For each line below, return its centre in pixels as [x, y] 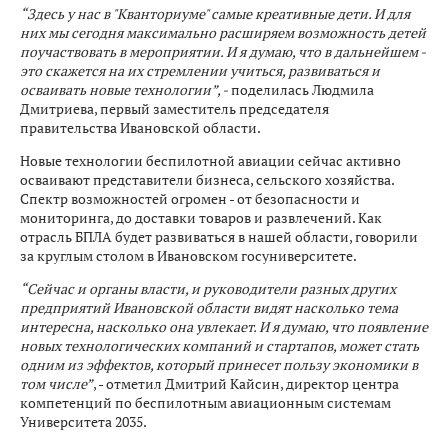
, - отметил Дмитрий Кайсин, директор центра [246, 383]
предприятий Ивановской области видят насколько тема [209, 307]
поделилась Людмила [301, 89]
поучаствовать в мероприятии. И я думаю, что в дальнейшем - [222, 51]
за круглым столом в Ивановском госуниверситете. [189, 255]
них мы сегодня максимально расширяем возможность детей [223, 32]
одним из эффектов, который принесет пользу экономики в [219, 364]
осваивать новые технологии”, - [124, 89]
